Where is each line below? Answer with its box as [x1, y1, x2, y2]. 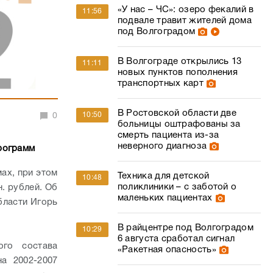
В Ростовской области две [117, 109, 237, 118]
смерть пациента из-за [117, 131, 219, 140]
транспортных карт [117, 79, 204, 88]
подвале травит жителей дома [117, 16, 252, 25]
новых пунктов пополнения [117, 68, 238, 77]
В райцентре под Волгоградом [117, 224, 253, 232]
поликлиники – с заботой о [117, 183, 237, 191]
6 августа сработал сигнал [117, 235, 235, 243]
